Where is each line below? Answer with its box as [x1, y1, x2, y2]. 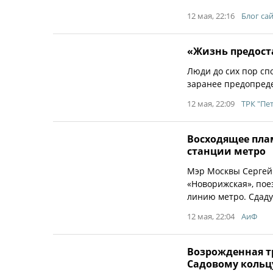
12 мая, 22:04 [187, 211, 235, 222]
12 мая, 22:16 [187, 10, 235, 21]
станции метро [187, 144, 266, 158]
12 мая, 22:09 [187, 98, 235, 109]
